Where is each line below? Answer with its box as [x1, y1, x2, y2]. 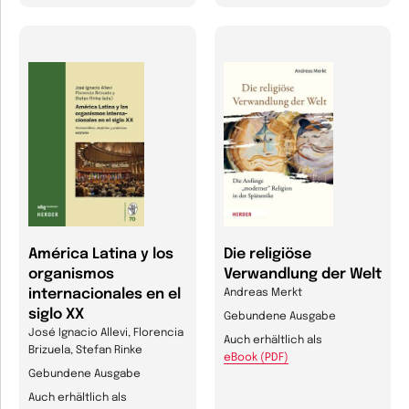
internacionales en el [28, 287, 181, 303]
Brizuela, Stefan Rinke [28, 345, 142, 357]
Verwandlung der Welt [223, 267, 382, 283]
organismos [28, 267, 114, 283]
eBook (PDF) [223, 352, 288, 364]
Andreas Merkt [223, 288, 302, 299]
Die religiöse [223, 246, 311, 263]
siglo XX [28, 307, 84, 323]
